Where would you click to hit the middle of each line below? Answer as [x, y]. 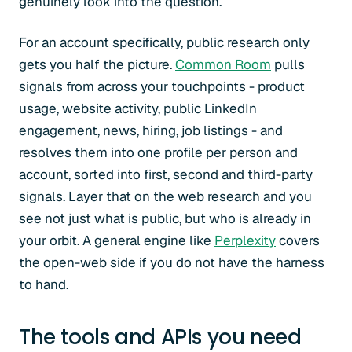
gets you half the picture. [97, 64]
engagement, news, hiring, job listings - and [151, 130]
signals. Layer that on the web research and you [165, 196]
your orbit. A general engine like [117, 240]
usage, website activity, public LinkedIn [138, 108]
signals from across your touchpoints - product [162, 86]
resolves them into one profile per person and [158, 152]
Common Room [223, 64]
